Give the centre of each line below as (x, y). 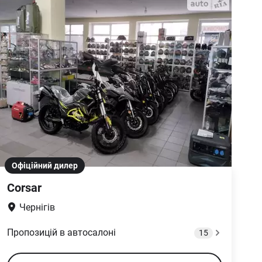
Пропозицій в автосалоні (61, 232)
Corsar (24, 188)
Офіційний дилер (45, 166)
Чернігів (37, 207)
